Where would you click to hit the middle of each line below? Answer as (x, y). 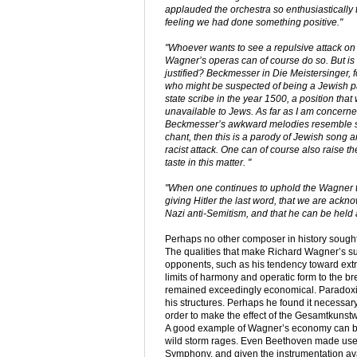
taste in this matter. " (208, 163)
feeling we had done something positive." (254, 23)
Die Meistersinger (310, 74)
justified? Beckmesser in (219, 74)
